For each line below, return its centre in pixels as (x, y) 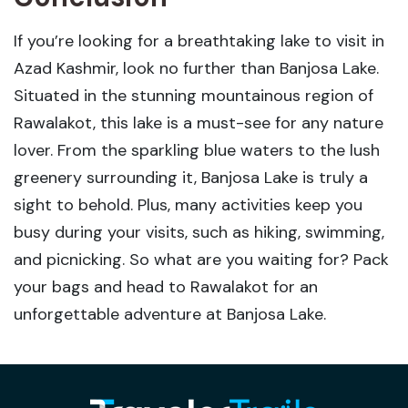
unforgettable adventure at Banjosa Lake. (170, 315)
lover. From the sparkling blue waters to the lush (197, 151)
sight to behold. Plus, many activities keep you (188, 205)
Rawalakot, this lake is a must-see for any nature (199, 123)
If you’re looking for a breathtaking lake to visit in (199, 41)
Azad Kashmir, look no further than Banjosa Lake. (196, 69)
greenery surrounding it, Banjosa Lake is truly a (191, 178)
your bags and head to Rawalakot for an (166, 287)
